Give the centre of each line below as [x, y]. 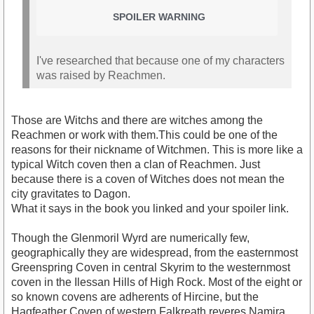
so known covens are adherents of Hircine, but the [135, 297]
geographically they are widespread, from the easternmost [155, 253]
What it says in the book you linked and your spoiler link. [150, 209]
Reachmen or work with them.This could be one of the [144, 135]
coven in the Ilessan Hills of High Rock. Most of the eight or [157, 282]
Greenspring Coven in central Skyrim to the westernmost [151, 268]
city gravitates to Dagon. [71, 194]
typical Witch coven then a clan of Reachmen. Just [136, 165]
